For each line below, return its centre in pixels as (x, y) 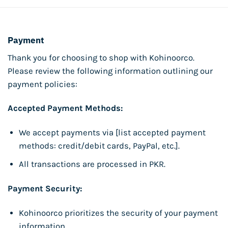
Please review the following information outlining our (110, 71)
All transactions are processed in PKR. (92, 164)
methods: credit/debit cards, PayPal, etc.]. (99, 146)
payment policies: (42, 84)
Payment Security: (45, 189)
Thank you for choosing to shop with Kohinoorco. (101, 58)
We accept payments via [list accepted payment (112, 133)
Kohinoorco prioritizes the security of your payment (118, 213)
